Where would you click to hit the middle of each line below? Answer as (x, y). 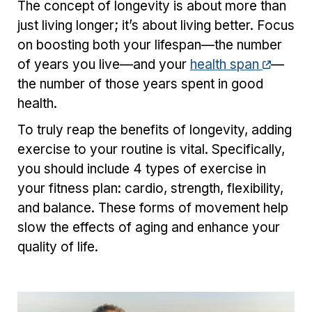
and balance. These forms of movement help (153, 208)
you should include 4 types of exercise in (142, 169)
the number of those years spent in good (140, 84)
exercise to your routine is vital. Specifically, (151, 149)
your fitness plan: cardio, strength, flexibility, (150, 188)
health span (226, 64)
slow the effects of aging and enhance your (149, 227)
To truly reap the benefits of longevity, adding (155, 130)
